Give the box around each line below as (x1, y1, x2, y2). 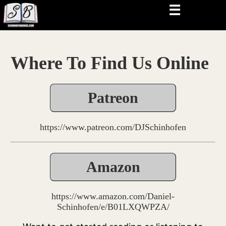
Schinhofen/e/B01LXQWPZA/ (56, 202, 169, 212)
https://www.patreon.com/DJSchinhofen (40, 122, 186, 132)
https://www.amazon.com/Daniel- (51, 191, 175, 201)
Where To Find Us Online (11, 53, 209, 73)
